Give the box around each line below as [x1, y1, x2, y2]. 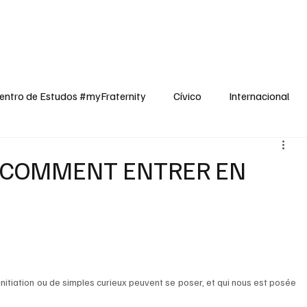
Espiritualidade [178, 12, 241, 24]
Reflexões [254, 12, 297, 24]
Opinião [132, 12, 165, 24]
